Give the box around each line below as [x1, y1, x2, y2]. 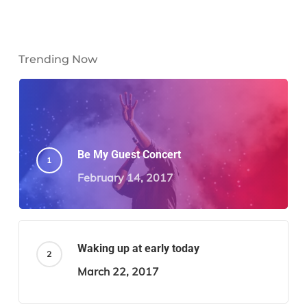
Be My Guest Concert [77, 147, 181, 161]
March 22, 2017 [77, 264, 159, 278]
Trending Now [18, 52, 97, 66]
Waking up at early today [77, 241, 199, 255]
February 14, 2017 [77, 170, 173, 184]
